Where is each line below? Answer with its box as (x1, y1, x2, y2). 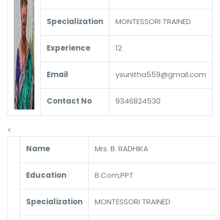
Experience (47, 43, 90, 53)
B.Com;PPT (95, 170, 134, 180)
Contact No (47, 96, 92, 106)
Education (26, 170, 66, 180)
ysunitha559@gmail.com (115, 69, 206, 80)
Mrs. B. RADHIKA (95, 143, 148, 154)
